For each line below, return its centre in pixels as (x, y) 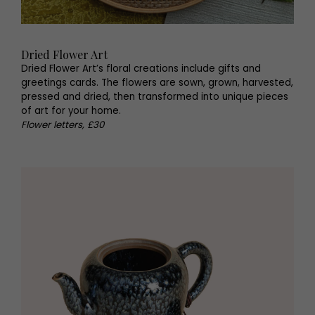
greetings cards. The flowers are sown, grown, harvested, (157, 83)
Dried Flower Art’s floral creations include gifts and (141, 69)
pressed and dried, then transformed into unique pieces (155, 97)
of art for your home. (71, 111)
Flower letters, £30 (63, 125)
